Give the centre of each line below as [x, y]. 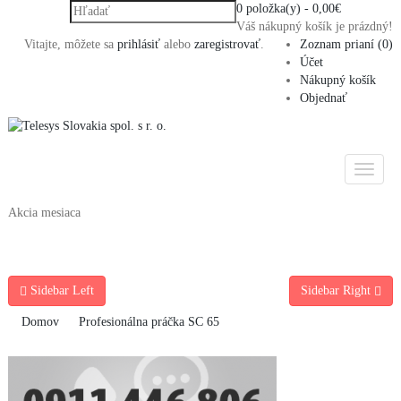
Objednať [324, 98]
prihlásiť [139, 44]
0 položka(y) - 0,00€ [289, 9]
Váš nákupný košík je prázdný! [315, 26]
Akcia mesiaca [44, 212]
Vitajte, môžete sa [71, 44]
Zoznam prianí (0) [346, 44]
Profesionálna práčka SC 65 [149, 321]
